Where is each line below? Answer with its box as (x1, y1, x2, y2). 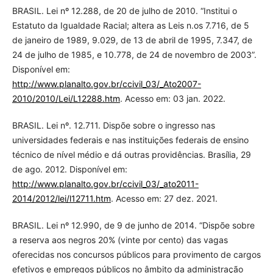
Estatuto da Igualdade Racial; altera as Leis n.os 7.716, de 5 (12, 20, 249, 31)
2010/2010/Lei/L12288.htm (12, 93, 120, 104)
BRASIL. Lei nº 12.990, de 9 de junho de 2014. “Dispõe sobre (12, 220, 255, 231)
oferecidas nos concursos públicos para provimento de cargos (12, 249, 261, 260)
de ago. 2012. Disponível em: (12, 164, 127, 175)
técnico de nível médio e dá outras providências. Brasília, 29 (12, 149, 251, 160)
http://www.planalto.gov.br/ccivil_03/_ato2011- (12, 179, 199, 190)
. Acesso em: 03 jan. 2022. (119, 93, 225, 104)
